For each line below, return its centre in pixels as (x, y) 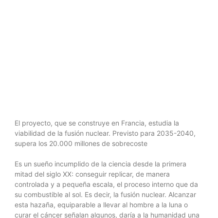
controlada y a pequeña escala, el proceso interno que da (106, 184)
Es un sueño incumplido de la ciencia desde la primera (100, 164)
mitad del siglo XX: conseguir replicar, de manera (92, 174)
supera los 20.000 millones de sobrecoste (81, 143)
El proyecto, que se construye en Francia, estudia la (97, 123)
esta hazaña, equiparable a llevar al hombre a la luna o (101, 205)
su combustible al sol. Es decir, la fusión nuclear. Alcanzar (105, 194)
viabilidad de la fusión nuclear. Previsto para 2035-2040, (105, 133)
